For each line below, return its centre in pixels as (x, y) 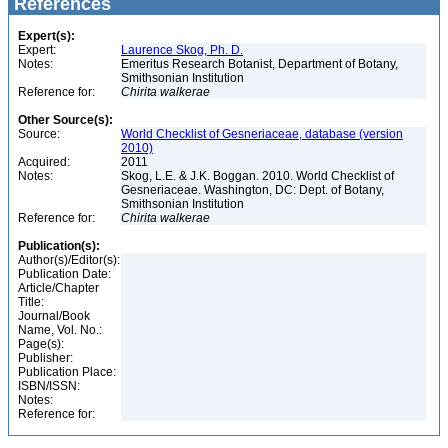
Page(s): (41, 344)
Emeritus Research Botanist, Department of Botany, (259, 64)
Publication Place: (67, 372)
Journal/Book (54, 316)
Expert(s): (46, 36)
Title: (31, 302)
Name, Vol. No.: (60, 330)
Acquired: (44, 162)
